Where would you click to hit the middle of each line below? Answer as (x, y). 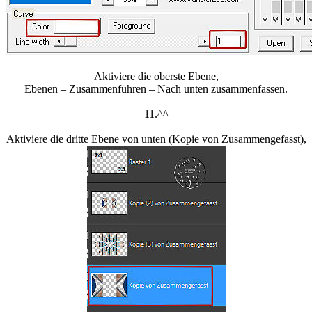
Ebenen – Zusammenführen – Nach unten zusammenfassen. (156, 89)
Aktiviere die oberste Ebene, (156, 77)
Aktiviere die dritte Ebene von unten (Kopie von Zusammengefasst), (156, 139)
